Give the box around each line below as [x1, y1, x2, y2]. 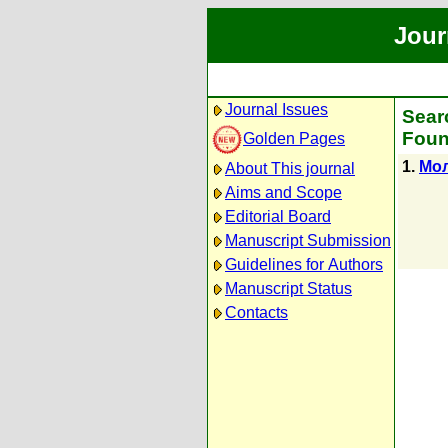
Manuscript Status [225, 280, 352, 297]
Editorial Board [225, 208, 331, 225]
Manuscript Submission [225, 232, 391, 249]
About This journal [225, 160, 355, 177]
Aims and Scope [225, 184, 342, 201]
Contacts [225, 304, 288, 321]
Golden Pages [243, 129, 345, 147]
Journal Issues [225, 101, 328, 118]
